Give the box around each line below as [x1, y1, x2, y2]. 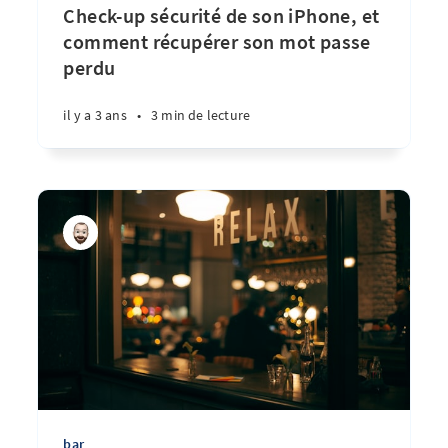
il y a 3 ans [63, 106, 127, 124]
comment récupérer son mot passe [63, 29, 371, 54]
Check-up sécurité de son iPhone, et [63, 3, 380, 28]
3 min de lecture [150, 106, 251, 124]
